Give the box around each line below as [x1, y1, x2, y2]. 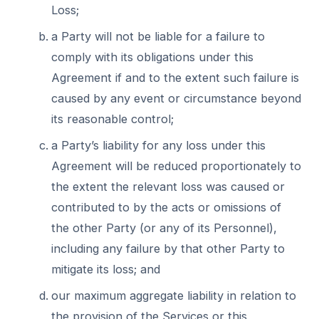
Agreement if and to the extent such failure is [51, 70, 299, 85]
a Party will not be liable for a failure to [51, 29, 265, 43]
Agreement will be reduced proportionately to [51, 159, 301, 173]
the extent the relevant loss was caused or [51, 179, 285, 194]
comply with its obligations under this [51, 50, 253, 64]
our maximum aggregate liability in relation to [51, 288, 296, 303]
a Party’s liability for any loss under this [51, 138, 266, 152]
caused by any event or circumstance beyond [51, 91, 301, 105]
